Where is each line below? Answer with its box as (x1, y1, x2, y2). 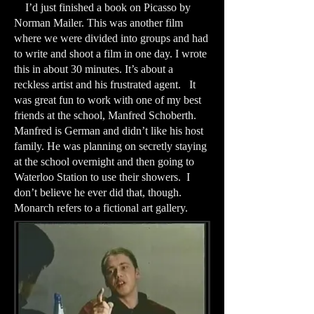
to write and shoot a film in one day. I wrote (14, 48, 207, 60)
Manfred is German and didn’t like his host (14, 125, 203, 137)
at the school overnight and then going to (14, 156, 194, 168)
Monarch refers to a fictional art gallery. (14, 202, 193, 214)
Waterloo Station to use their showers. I (14, 171, 190, 183)
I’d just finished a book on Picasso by (14, 1, 191, 13)
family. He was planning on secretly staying (14, 140, 207, 152)
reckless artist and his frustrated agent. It (14, 78, 196, 90)
